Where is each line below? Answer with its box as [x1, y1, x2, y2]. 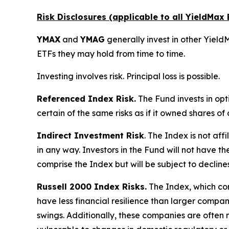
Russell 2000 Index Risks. [37, 181, 147, 192]
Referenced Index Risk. [37, 94, 136, 104]
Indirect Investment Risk [37, 130, 144, 141]
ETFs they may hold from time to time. [37, 49, 185, 59]
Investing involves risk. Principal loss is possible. [37, 71, 220, 82]
